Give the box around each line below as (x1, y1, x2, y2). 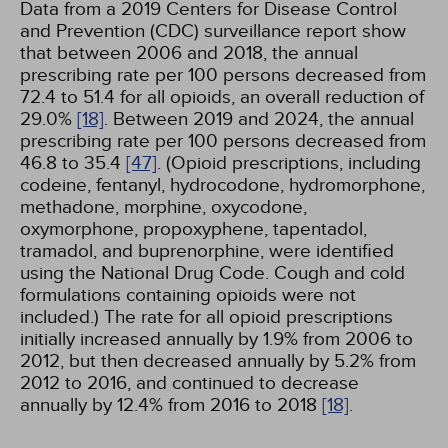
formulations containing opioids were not (20, 284, 356, 306)
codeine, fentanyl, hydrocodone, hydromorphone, (20, 174, 425, 196)
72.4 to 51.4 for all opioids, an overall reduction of (20, 86, 424, 108)
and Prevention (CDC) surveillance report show (20, 20, 406, 42)
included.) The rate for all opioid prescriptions (20, 306, 393, 328)
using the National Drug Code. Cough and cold (20, 262, 405, 284)
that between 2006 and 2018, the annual (20, 42, 358, 64)
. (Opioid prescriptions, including (157, 152, 421, 174)
